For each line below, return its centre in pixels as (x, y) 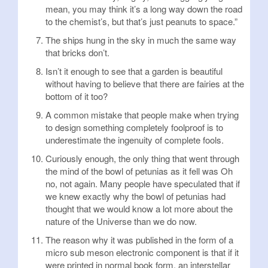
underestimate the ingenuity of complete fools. (135, 140)
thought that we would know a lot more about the (139, 208)
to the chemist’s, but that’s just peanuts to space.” (141, 21)
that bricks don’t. (77, 52)
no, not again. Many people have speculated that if (143, 183)
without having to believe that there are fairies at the (145, 83)
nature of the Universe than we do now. (121, 221)
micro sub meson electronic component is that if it (142, 252)
